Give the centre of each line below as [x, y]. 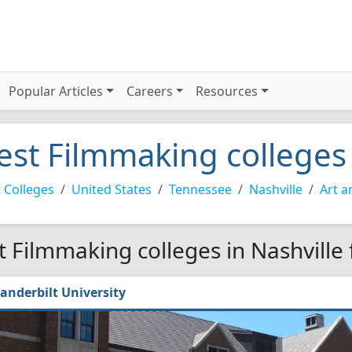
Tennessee [200, 189]
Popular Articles [56, 91]
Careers [149, 91]
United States [112, 189]
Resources [227, 91]
